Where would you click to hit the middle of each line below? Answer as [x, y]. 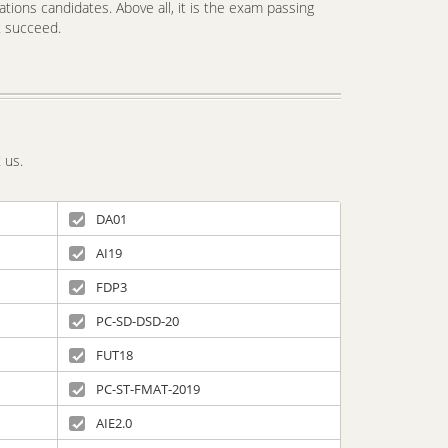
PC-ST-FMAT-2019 [148, 389]
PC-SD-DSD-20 [137, 321]
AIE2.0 [114, 423]
